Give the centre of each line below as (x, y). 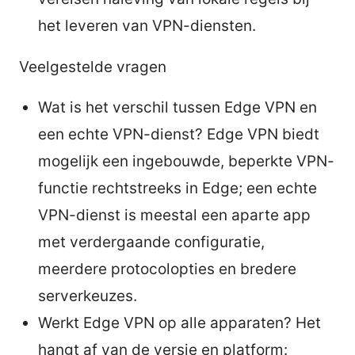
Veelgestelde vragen (93, 67)
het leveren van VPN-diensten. (147, 25)
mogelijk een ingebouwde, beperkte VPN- (186, 161)
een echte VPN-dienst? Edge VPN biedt (179, 134)
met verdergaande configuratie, (151, 242)
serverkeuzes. (88, 296)
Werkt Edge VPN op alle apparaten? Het (179, 323)
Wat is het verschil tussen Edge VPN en (177, 107)
